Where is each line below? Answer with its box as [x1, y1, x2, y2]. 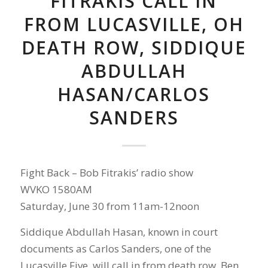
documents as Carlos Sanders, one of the [20, 241, 211, 255]
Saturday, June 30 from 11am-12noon [20, 199, 199, 214]
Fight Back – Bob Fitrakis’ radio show [20, 166, 193, 180]
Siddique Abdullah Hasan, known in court [20, 224, 218, 239]
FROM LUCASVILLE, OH [23, 11, 244, 36]
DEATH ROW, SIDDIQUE [21, 35, 246, 60]
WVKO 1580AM [20, 182, 92, 197]
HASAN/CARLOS [57, 81, 211, 106]
